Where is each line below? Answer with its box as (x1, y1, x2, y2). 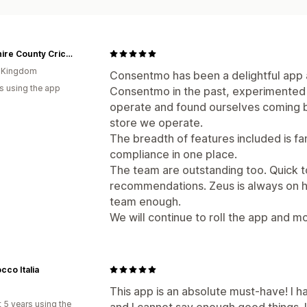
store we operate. (110, 115, 203, 130)
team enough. (110, 194, 181, 208)
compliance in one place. (110, 147, 237, 161)
